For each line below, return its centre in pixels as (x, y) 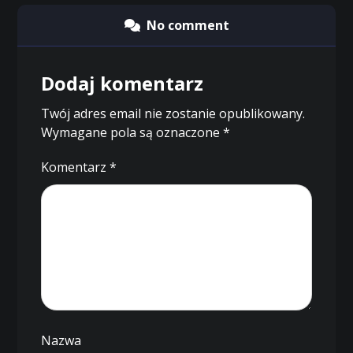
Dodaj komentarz (123, 84)
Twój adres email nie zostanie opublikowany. (173, 114)
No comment (188, 26)
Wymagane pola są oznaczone (132, 133)
